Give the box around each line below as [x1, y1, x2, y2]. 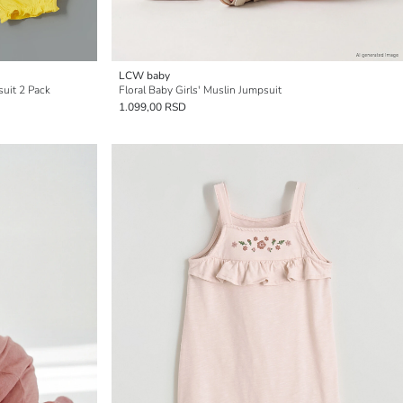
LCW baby [119, 68, 170, 83]
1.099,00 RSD [119, 100, 186, 114]
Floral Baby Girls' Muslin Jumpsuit [119, 83, 282, 97]
